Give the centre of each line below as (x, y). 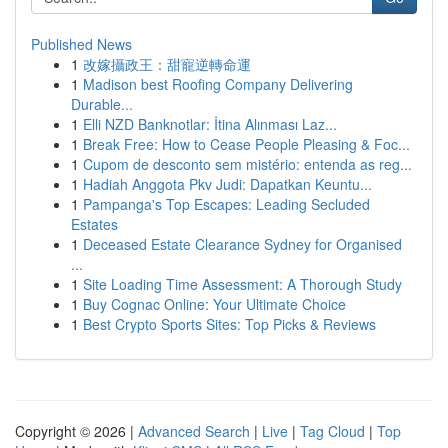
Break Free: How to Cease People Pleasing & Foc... (246, 144)
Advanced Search (194, 431)
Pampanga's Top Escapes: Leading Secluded (226, 204)
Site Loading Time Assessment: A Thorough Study (242, 284)
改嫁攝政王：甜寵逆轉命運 (167, 64)
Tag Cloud (332, 431)
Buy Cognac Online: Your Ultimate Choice (214, 304)
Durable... (102, 104)
